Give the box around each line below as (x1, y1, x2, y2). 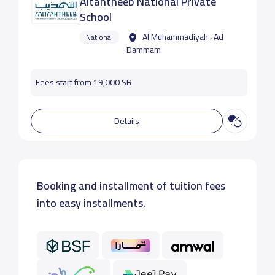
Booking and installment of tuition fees (36, 176, 225, 196)
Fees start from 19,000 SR (35, 74, 132, 90)
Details (114, 112, 139, 129)
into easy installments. (36, 193, 145, 213)
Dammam (126, 42, 161, 58)
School (79, 7, 112, 27)
